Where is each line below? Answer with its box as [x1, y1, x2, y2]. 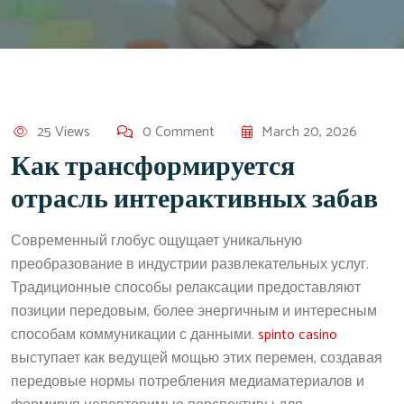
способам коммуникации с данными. [11, 322, 258, 347]
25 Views [37, 119, 90, 144]
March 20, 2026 [262, 119, 357, 144]
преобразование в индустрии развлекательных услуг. [11, 252, 369, 277]
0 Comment [142, 119, 215, 144]
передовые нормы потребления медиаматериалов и [11, 369, 364, 394]
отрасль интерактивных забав [11, 178, 378, 222]
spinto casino [258, 322, 337, 347]
